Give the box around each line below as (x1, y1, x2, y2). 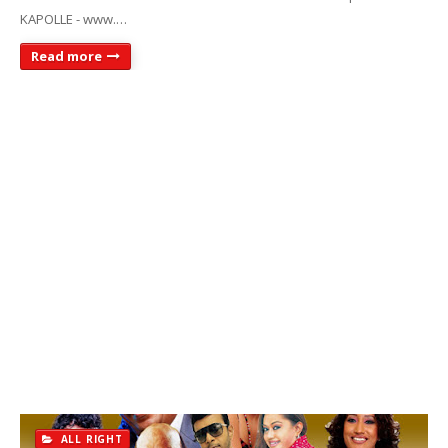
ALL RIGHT (56, 432, 123, 446)
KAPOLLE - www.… (20, 10, 127, 28)
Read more (31, 47, 102, 65)
